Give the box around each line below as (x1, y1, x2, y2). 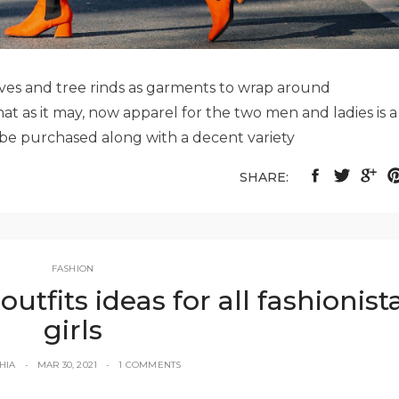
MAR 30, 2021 (37, 358, 98, 370)
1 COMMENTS (118, 358, 182, 370)
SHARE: (240, 168, 289, 185)
